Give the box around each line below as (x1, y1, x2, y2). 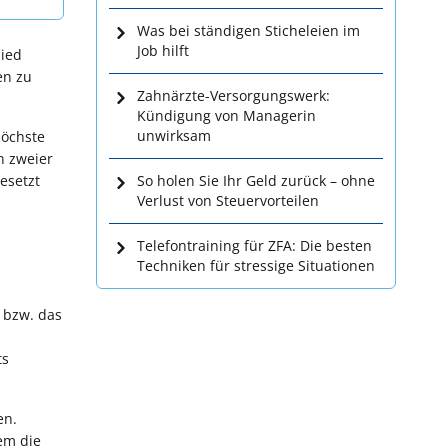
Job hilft (137, 41, 189, 60)
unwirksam (137, 126, 211, 145)
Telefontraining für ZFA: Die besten (137, 236, 372, 255)
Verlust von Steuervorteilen (137, 191, 319, 210)
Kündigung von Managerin (137, 106, 316, 125)
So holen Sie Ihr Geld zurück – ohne (137, 171, 375, 190)
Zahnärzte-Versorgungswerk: (137, 86, 330, 105)
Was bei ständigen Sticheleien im (137, 21, 360, 40)
